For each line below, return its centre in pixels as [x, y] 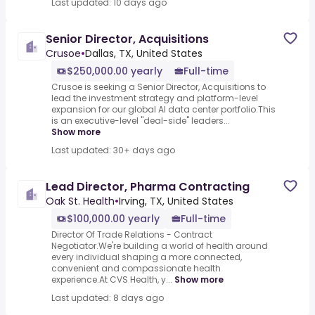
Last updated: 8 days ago [108, 298]
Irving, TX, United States [176, 201]
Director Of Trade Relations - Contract [132, 235]
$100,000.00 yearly [113, 219]
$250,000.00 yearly [115, 71]
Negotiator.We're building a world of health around [160, 246]
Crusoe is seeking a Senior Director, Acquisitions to [159, 87]
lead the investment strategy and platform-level [155, 98]
